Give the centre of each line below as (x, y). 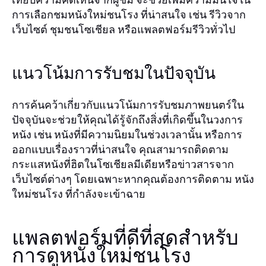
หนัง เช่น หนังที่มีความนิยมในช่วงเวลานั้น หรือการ (127, 134)
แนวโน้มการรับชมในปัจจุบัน (114, 74)
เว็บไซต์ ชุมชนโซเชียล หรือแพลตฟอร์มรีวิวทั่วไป (123, 29)
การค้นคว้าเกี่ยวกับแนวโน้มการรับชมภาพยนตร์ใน (128, 104)
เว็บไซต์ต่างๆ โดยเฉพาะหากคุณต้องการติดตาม (123, 179)
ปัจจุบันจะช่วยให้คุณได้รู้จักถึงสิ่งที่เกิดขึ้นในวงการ (127, 119)
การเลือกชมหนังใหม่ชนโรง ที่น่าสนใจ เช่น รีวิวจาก (129, 14)
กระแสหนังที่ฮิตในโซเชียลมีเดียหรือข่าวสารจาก (123, 164)
